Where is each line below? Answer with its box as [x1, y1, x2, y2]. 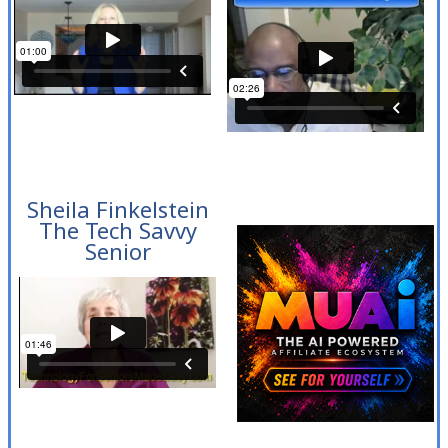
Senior [84, 235, 151, 266]
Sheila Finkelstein [26, 193, 209, 224]
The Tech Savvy [38, 214, 197, 245]
